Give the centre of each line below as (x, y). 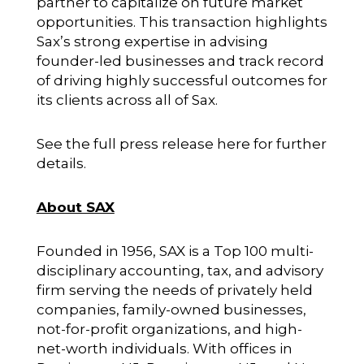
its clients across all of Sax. (127, 100)
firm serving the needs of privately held (174, 290)
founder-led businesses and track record (180, 61)
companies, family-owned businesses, (171, 309)
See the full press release (126, 143)
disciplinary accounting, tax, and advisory (180, 270)
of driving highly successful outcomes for (182, 80)
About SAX (75, 207)
